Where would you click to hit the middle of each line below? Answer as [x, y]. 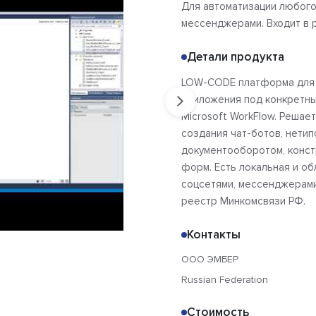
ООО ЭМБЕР [210, 260]
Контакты [214, 235]
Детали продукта [236, 57]
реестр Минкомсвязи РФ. [243, 201]
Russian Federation [225, 280]
